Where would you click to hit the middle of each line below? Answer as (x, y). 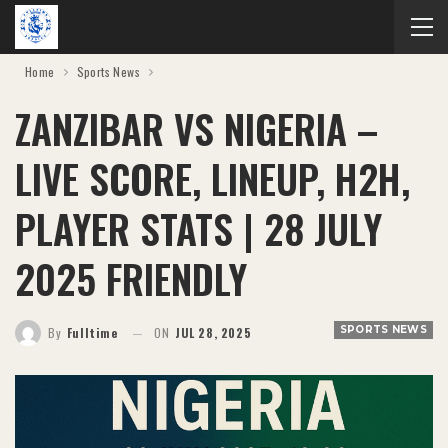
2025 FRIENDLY (131, 278)
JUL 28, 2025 (213, 332)
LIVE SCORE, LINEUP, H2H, (212, 178)
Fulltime (92, 332)
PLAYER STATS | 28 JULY (198, 228)
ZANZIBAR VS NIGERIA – (196, 128)
